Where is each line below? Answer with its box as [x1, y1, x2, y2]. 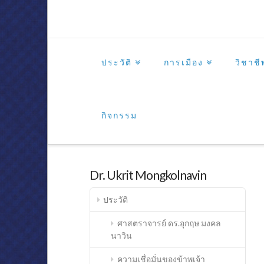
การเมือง [163, 57, 203, 67]
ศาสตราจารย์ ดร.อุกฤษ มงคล [117, 217, 221, 228]
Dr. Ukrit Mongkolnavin [89, 167, 206, 182]
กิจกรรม [101, 110, 137, 120]
